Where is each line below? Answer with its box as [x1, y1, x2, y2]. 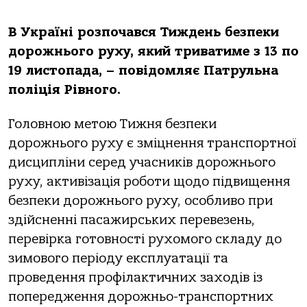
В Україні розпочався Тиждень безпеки [8, 25, 279, 40]
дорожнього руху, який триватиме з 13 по [8, 44, 299, 59]
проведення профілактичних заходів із [8, 270, 262, 286]
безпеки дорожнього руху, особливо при [8, 193, 273, 209]
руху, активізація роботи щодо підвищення [8, 174, 290, 190]
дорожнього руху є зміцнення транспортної [8, 136, 296, 151]
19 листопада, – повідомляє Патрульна [8, 63, 278, 78]
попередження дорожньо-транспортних [8, 289, 273, 305]
